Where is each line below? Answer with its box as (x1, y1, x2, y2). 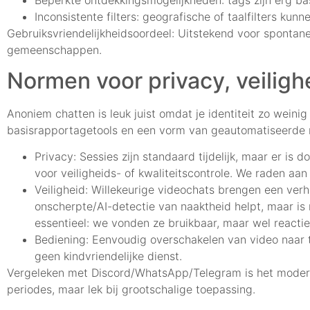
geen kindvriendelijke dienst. (35, 249, 182, 264)
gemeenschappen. (7, 42, 102, 57)
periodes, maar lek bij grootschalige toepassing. (7, 282, 255, 297)
